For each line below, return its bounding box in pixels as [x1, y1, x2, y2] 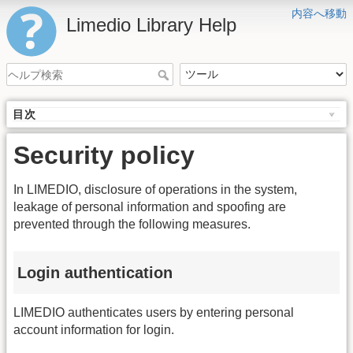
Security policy [13, 141, 195, 170]
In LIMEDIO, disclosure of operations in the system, [13, 183, 297, 197]
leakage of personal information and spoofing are [13, 200, 286, 214]
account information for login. [13, 323, 174, 337]
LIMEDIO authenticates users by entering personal [13, 306, 294, 320]
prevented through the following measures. [13, 217, 251, 232]
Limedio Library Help [66, 14, 236, 35]
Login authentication [17, 263, 173, 281]
